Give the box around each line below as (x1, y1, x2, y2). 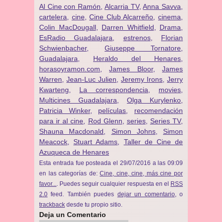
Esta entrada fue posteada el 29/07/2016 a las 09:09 (39, 160, 183, 166)
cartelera (39, 13, 67, 21)
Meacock (39, 138, 67, 146)
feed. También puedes (48, 191, 117, 197)
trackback (39, 201, 65, 208)
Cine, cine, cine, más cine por (100, 170, 183, 176)
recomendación (134, 107, 183, 114)
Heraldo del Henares (93, 55, 181, 62)
